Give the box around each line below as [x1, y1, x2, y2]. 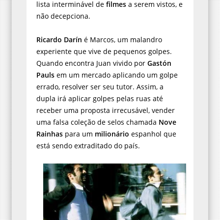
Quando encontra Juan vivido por [36, 58, 147, 68]
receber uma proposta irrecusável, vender [36, 105, 175, 115]
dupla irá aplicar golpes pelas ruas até [36, 93, 163, 103]
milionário [95, 129, 129, 138]
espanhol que [129, 129, 176, 138]
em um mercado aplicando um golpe [55, 70, 178, 80]
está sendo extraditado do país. [36, 140, 140, 150]
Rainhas [36, 129, 63, 138]
